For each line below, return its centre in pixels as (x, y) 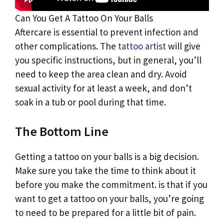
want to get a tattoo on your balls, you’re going (109, 199)
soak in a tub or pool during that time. (90, 102)
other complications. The (66, 46)
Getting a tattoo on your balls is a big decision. (107, 157)
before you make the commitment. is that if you (111, 185)
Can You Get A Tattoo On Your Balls (84, 18)
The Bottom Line (62, 131)
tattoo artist (142, 46)
